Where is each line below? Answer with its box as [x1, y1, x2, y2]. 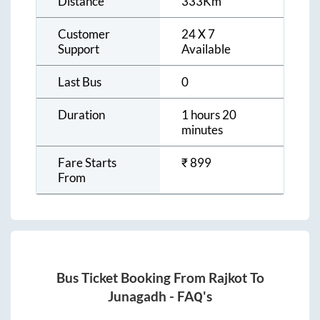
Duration [58, 107, 105, 123]
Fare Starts [58, 155, 116, 171]
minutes [181, 122, 223, 138]
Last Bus [58, 74, 101, 90]
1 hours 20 [181, 107, 236, 123]
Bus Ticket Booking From [56, 269, 209, 286]
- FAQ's [166, 288, 212, 304]
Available [181, 41, 231, 57]
